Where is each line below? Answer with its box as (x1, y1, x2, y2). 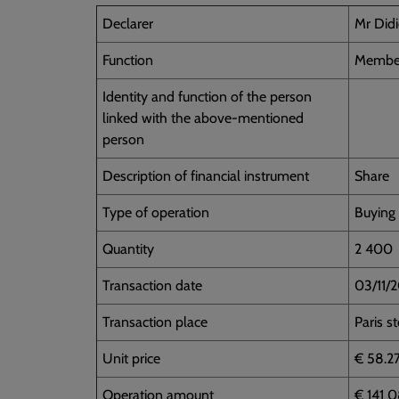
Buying (354, 203, 395, 221)
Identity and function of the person (102, 87, 312, 105)
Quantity (102, 240, 154, 257)
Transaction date (102, 276, 202, 294)
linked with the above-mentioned (102, 109, 304, 126)
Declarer (102, 14, 153, 32)
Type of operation (102, 203, 209, 221)
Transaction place (102, 313, 208, 330)
